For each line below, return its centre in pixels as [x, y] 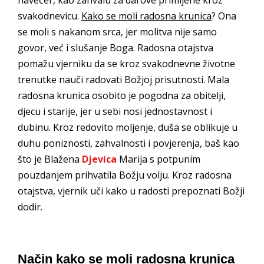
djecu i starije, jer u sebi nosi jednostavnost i [115, 111]
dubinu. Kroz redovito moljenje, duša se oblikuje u [128, 127]
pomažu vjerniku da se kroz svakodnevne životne [126, 63]
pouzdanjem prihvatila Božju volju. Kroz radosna [125, 175]
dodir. [30, 207]
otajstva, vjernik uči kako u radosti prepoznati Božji [131, 191]
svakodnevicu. [49, 16]
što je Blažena [50, 159]
